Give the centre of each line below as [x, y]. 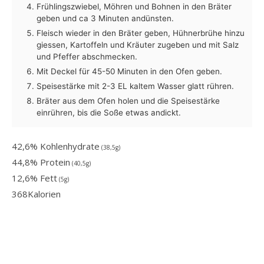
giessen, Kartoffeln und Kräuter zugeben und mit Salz [138, 44]
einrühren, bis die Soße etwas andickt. [109, 112]
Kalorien [44, 194]
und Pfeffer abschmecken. [87, 56]
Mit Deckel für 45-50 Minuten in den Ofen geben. [129, 71]
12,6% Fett [34, 178]
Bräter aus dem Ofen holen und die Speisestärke [128, 100]
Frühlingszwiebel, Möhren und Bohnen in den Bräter [134, 6]
